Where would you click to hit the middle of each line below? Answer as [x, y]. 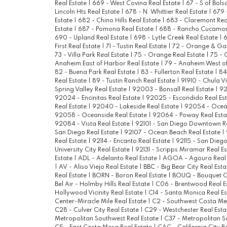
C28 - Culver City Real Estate [97, 211]
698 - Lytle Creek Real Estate [176, 38]
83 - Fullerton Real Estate [178, 73]
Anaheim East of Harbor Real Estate [107, 64]
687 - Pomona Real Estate [116, 30]
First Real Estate [78, 47]
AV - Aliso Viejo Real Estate [99, 167]
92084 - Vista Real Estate [93, 124]
